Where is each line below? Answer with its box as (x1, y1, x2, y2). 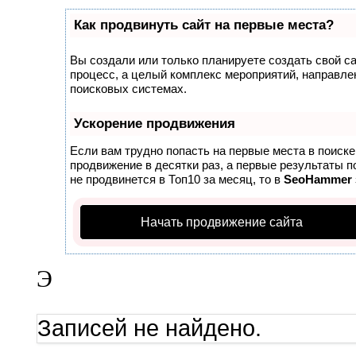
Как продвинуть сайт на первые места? (73, 17, 334, 33)
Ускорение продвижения (73, 115, 235, 131)
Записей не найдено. (37, 315, 261, 341)
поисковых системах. (69, 81, 187, 95)
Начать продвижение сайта (140, 215, 303, 229)
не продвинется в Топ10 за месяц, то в (69, 172, 284, 186)
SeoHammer (283, 172, 352, 186)
